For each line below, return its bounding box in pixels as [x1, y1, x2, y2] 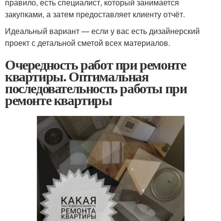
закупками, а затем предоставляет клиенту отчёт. [5, 8, 185, 20]
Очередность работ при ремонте [5, 54, 186, 75]
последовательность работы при [5, 78, 187, 99]
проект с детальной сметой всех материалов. [5, 37, 170, 49]
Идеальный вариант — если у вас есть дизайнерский [5, 25, 200, 37]
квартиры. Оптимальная [5, 66, 148, 87]
